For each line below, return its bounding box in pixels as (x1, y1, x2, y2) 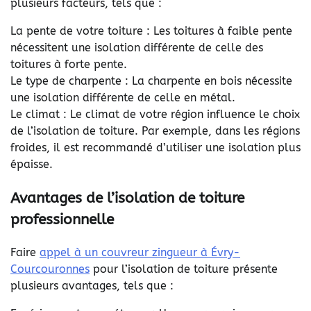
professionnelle (10, 210, 114, 228)
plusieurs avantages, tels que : (10, 279, 174, 293)
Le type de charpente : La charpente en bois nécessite (10, 74, 292, 87)
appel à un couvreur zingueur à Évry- (40, 246, 240, 260)
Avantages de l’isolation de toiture (10, 189, 244, 206)
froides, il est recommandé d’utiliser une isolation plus (10, 140, 301, 154)
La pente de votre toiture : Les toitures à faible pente (10, 24, 292, 37)
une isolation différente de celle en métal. (10, 90, 235, 104)
